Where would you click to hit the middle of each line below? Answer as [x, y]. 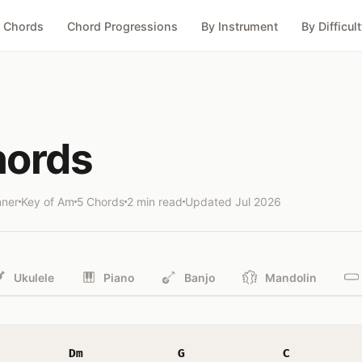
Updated [210, 201]
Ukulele [34, 278]
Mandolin [291, 278]
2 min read [155, 201]
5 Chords [101, 201]
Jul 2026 [258, 201]
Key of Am [48, 201]
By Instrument [239, 26]
